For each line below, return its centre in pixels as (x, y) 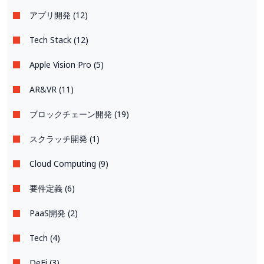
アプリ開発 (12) (59, 15)
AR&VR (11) (52, 89)
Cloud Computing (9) (69, 163)
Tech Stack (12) (59, 39)
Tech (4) (45, 237)
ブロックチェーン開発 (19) (79, 114)
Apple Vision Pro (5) (67, 64)
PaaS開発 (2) (54, 213)
